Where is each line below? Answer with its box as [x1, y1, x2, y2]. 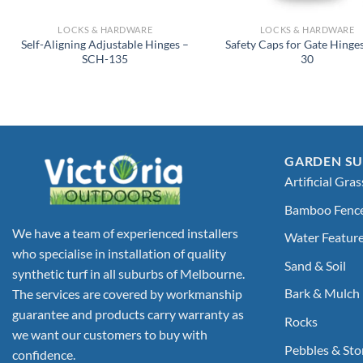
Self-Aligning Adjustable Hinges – [21, 36, 190, 51]
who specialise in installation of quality [12, 246, 226, 262]
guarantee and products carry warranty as [12, 306, 244, 322]
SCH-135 [82, 51, 129, 66]
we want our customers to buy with [12, 327, 207, 343]
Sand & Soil [284, 257, 346, 273]
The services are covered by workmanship [12, 286, 242, 302]
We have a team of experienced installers [12, 225, 238, 241]
